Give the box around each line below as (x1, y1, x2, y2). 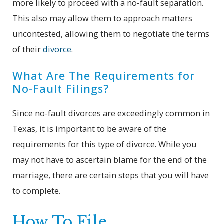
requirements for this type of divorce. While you (12, 138, 197, 150)
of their (12, 43, 43, 55)
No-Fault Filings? (12, 81, 109, 96)
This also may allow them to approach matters (12, 12, 193, 24)
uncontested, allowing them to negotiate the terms (12, 28, 210, 40)
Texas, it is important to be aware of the (12, 122, 167, 134)
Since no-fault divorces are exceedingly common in (12, 107, 210, 119)
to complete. (12, 184, 61, 196)
